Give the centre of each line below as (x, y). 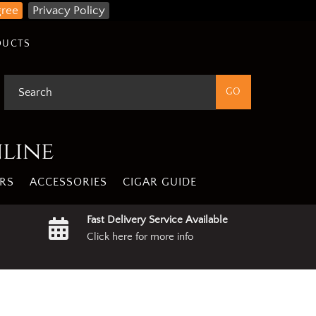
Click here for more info (140, 237)
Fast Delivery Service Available (157, 220)
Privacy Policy (68, 11)
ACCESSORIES (68, 182)
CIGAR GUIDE (159, 182)
